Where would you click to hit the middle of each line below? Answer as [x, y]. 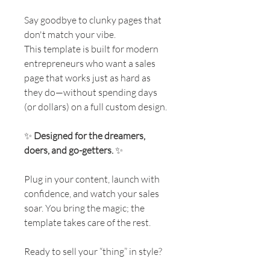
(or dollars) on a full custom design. [96, 106]
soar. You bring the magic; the [84, 208]
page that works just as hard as [87, 77]
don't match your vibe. [70, 34]
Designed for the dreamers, [89, 135]
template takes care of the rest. [87, 222]
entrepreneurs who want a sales [90, 63]
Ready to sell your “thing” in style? [94, 251]
